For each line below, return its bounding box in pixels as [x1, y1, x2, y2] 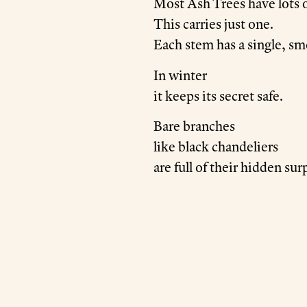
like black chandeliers [153, 138, 278, 156]
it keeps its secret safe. [153, 87, 283, 104]
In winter [153, 66, 207, 84]
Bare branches [153, 118, 235, 135]
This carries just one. [153, 16, 273, 33]
